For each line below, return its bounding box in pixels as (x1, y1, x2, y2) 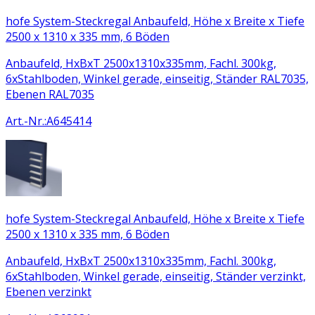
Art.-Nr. (6, 112, 44, 129)
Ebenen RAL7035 (6, 86, 94, 102)
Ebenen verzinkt (6, 283, 91, 300)
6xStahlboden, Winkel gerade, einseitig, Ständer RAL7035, (6, 70, 309, 86)
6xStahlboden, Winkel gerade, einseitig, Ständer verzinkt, (6, 268, 306, 284)
